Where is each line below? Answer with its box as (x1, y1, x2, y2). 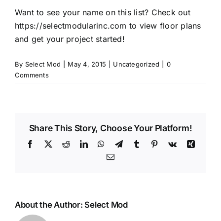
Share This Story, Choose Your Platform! (29, 122, 192, 133)
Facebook (34, 139, 66, 147)
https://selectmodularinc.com (15, 20, 127, 31)
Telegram (122, 139, 152, 147)
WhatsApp (104, 139, 139, 147)
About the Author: (15, 199, 85, 210)
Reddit (70, 139, 91, 147)
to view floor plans (126, 20, 201, 31)
